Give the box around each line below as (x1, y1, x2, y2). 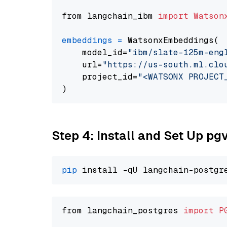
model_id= (62, 47, 128, 58)
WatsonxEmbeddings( (123, 35, 219, 46)
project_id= (62, 71, 138, 82)
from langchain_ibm (62, 11, 158, 21)
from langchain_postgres (62, 205, 183, 216)
